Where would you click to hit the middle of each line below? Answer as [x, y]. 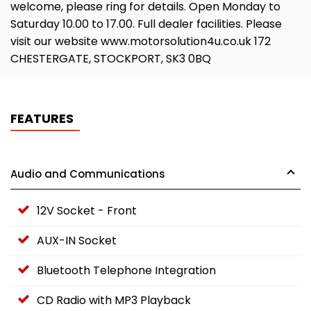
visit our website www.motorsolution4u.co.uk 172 [141, 41]
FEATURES [42, 118]
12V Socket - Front [87, 210]
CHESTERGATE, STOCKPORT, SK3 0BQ [111, 58]
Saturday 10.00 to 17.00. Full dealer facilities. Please [146, 24]
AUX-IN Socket [77, 240]
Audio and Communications [88, 174]
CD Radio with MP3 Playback [114, 300]
